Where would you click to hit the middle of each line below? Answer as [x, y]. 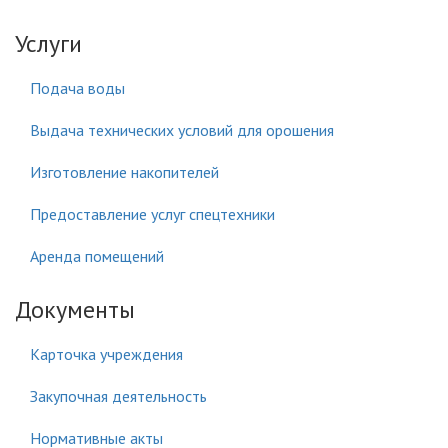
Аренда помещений [97, 256]
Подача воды [77, 88]
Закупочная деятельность [118, 396]
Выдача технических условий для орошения [182, 130]
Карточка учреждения [106, 354]
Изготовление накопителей [124, 172]
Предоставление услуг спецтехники [152, 214]
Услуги [48, 43]
